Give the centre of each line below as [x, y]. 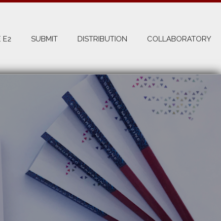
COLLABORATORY [179, 39]
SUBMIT [44, 39]
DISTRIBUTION [102, 39]
